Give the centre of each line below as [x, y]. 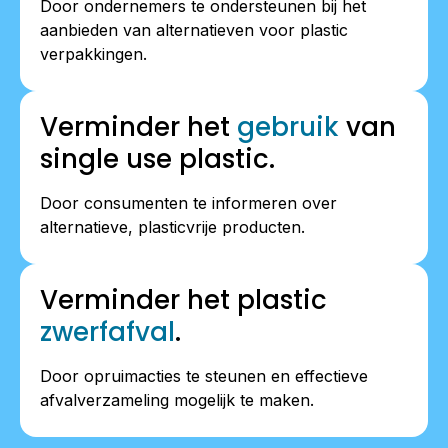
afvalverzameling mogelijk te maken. [177, 399]
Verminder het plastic [183, 299]
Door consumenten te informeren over [188, 202]
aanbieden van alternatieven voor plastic [194, 29]
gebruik [288, 126]
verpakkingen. [93, 53]
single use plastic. [157, 158]
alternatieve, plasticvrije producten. [172, 226]
